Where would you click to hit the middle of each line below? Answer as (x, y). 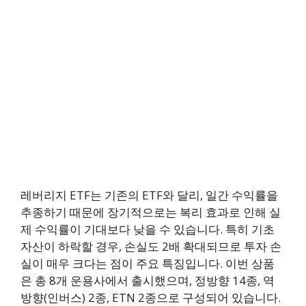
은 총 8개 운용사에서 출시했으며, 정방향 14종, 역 (148, 281)
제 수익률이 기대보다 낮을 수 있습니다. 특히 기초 (148, 229)
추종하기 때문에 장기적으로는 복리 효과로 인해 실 (151, 212)
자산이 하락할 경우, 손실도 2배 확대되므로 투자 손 (151, 247)
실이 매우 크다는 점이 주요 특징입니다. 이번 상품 (148, 264)
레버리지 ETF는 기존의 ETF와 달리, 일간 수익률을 (149, 195)
